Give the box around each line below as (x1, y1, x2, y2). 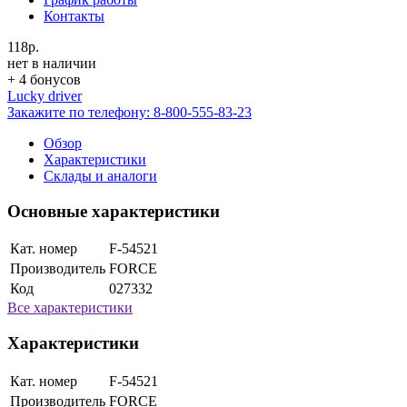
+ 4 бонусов (7, 71, 81, 87)
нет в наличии (7, 55, 96, 71)
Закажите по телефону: (7, 104, 154, 120)
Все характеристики (7, 300, 133, 316)
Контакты (44, 7, 104, 24)
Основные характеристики (7, 201, 220, 221)
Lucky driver (7, 87, 82, 104)
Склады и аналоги (44, 167, 157, 184)
